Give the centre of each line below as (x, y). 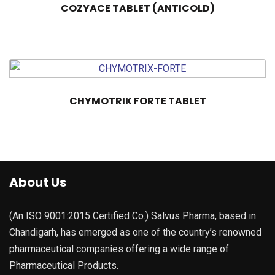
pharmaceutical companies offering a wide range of (119, 249)
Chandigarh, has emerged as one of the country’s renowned (135, 232)
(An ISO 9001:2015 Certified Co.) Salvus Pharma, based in (133, 215)
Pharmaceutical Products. (64, 265)
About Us (38, 182)
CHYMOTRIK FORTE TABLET (137, 101)
